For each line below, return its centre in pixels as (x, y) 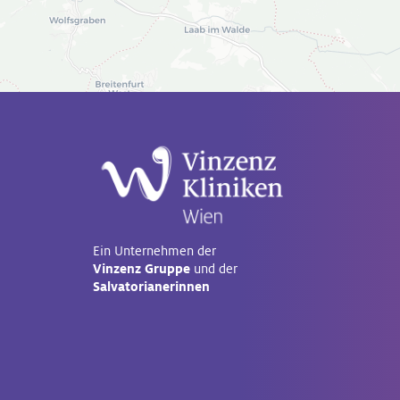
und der (213, 269)
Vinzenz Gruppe (141, 269)
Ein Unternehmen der (154, 251)
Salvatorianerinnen (151, 287)
